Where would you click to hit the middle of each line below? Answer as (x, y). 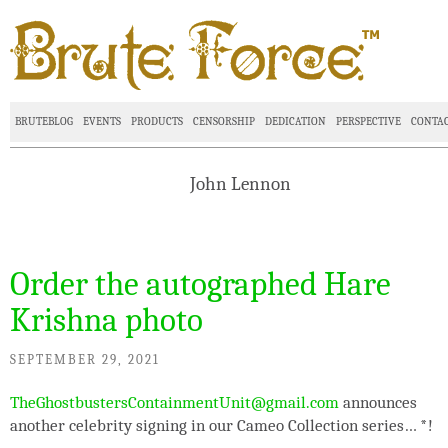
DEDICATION (295, 121)
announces (378, 402)
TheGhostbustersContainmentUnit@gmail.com (174, 402)
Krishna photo (106, 320)
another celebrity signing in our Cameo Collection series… (215, 425)
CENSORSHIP (224, 121)
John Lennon (240, 184)
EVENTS (102, 121)
